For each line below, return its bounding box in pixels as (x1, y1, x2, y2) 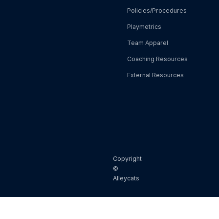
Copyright (112, 155, 142, 163)
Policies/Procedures (127, 7, 187, 15)
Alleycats (112, 175, 139, 182)
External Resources (127, 71, 184, 79)
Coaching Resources (127, 55, 188, 63)
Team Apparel (127, 39, 168, 47)
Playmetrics (127, 23, 161, 31)
